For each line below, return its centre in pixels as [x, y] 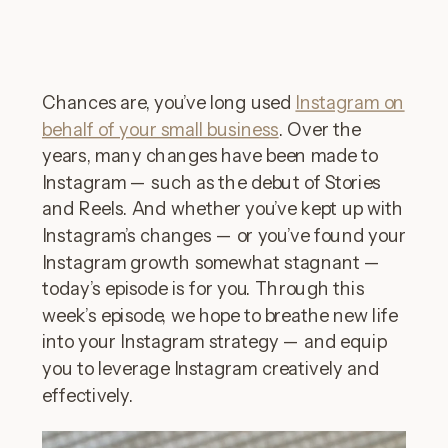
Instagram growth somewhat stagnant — [211, 262]
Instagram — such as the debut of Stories [211, 182]
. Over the [320, 129]
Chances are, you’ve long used [169, 102]
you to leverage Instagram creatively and [211, 368]
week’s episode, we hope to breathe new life [220, 315]
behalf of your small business [160, 129]
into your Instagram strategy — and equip [214, 342]
